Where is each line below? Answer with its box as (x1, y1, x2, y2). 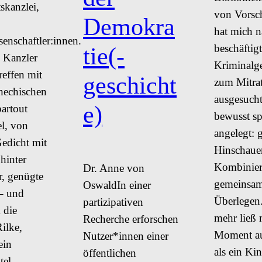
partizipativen (83, 195, 143, 208)
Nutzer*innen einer (83, 229, 168, 242)
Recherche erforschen (83, 212, 178, 225)
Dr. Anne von (83, 161, 144, 174)
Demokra (83, 13, 175, 41)
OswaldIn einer (83, 178, 151, 191)
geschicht (83, 71, 177, 99)
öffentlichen (83, 246, 136, 259)
